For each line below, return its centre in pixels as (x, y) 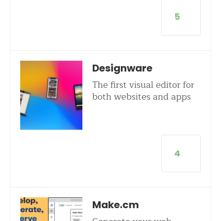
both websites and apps (141, 97)
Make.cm (115, 205)
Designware (122, 68)
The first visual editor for (143, 85)
